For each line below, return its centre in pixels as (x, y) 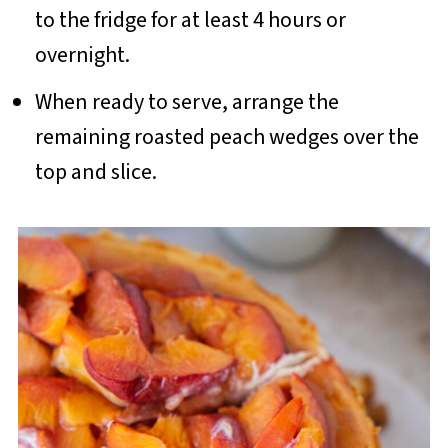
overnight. (82, 55)
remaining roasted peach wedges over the (226, 137)
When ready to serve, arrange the (186, 102)
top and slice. (95, 172)
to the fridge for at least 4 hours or (190, 20)
